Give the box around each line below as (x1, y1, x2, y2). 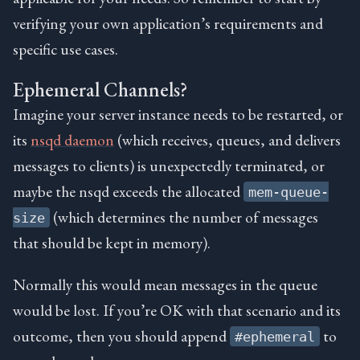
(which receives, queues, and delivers (114, 129, 341, 150)
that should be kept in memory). (13, 231, 211, 253)
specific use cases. (13, 38, 118, 59)
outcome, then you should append (13, 325, 230, 346)
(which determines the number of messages (50, 206, 319, 227)
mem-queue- (248, 183, 329, 200)
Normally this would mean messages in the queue (13, 273, 317, 295)
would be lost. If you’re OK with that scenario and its (13, 299, 341, 321)
